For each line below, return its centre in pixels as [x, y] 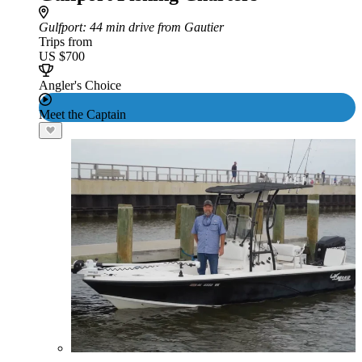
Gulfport [61, 27]
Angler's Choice [80, 85]
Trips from [65, 42]
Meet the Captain [82, 114]
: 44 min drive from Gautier [153, 27]
